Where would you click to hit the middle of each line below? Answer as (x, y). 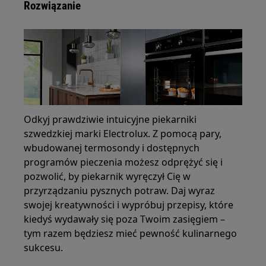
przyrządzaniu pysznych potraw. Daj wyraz (120, 190)
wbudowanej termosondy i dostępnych (112, 148)
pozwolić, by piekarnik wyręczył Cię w (107, 176)
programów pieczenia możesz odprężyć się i (123, 162)
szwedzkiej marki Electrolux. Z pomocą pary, (123, 133)
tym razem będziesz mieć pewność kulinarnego (131, 233)
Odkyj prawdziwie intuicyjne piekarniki (110, 119)
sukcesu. (44, 247)
